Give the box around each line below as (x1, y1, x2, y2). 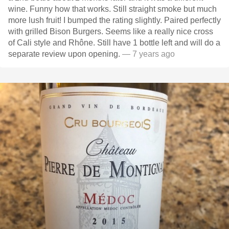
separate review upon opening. (8, 50, 122, 58)
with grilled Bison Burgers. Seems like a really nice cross (8, 27, 213, 36)
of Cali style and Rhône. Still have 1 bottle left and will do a (8, 38, 220, 47)
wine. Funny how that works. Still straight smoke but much (8, 5, 217, 13)
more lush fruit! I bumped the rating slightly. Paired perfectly (8, 16, 221, 25)
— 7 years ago (122, 50, 175, 58)
